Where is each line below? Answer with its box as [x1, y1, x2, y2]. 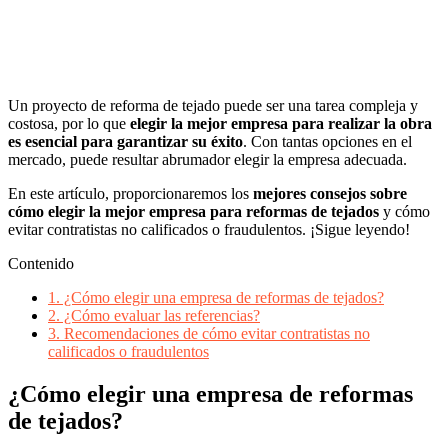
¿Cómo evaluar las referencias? [60, 307, 260, 325]
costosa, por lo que [8, 115, 130, 133]
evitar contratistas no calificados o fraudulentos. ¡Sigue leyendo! [8, 221, 410, 239]
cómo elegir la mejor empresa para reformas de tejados [8, 203, 383, 221]
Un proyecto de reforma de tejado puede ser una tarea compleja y [8, 97, 418, 115]
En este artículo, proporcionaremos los [8, 185, 253, 203]
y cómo [383, 203, 430, 221]
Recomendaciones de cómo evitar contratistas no [60, 325, 370, 343]
